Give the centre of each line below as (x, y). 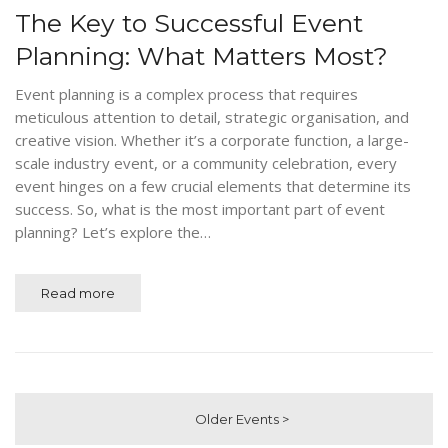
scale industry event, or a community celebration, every (206, 163)
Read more (78, 293)
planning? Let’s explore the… (113, 232)
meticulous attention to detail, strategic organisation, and (212, 117)
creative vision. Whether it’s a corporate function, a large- (212, 140)
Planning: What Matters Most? (201, 56)
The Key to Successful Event (189, 23)
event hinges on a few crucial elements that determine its (213, 186)
